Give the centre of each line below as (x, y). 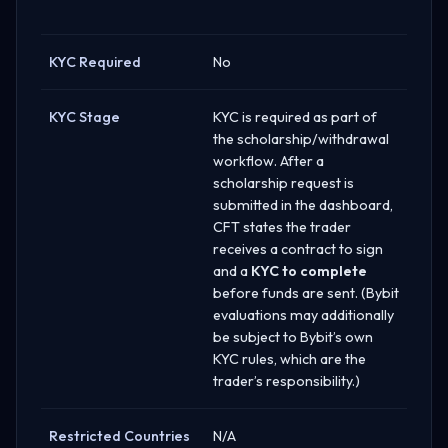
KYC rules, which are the (289, 358)
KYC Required (95, 61)
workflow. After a (268, 160)
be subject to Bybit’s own (293, 336)
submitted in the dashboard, (303, 204)
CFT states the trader (282, 226)
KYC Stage (84, 116)
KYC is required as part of (295, 116)
